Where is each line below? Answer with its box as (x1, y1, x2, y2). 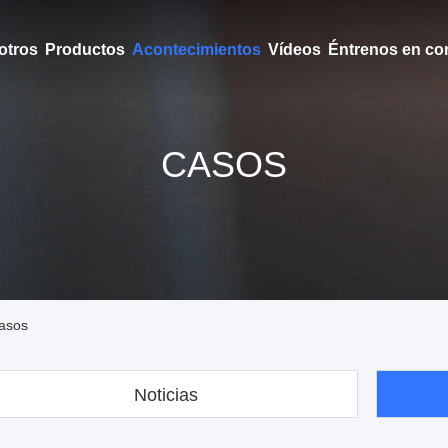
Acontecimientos (131, 41, 261, 58)
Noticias (134, 385, 198, 405)
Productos (44, 41, 125, 58)
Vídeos (267, 41, 321, 58)
